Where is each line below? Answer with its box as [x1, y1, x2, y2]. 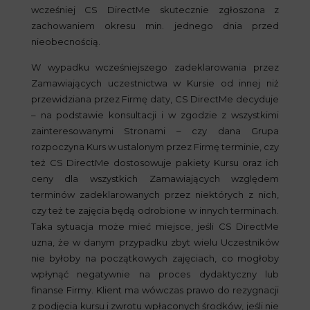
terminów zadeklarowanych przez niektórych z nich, [30, 189, 280, 200]
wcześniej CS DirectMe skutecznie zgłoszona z [30, 4, 280, 15]
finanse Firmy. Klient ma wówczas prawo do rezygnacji [30, 284, 280, 295]
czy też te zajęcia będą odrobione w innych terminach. [30, 205, 280, 216]
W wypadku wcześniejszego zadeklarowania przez [30, 62, 280, 73]
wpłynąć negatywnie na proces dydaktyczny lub [30, 268, 280, 280]
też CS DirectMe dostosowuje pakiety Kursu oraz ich [30, 157, 280, 168]
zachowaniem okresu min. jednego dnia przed [30, 20, 280, 31]
